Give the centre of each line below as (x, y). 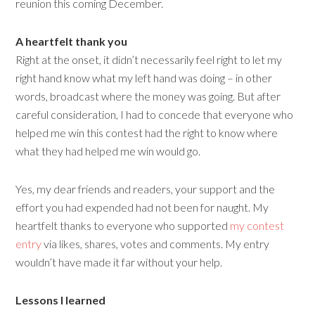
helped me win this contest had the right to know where (147, 133)
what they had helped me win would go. (108, 151)
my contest (257, 225)
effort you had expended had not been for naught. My (142, 207)
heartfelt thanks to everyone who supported (123, 225)
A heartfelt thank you (72, 41)
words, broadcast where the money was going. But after (148, 96)
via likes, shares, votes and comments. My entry (156, 244)
